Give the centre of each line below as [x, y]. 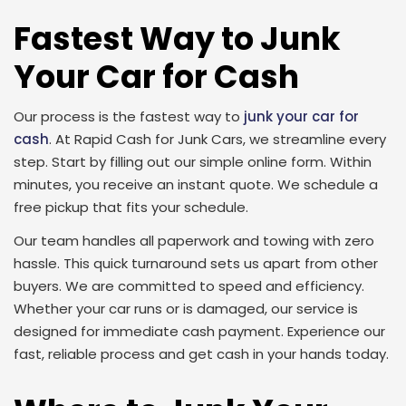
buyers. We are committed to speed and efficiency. [189, 286]
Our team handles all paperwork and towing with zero [194, 241]
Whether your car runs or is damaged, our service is [186, 309]
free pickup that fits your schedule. [131, 207]
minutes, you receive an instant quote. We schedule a [196, 184]
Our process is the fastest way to [129, 116]
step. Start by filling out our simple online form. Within [193, 162]
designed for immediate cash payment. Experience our [199, 331]
